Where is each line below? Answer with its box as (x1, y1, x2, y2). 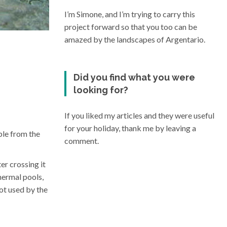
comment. (64, 136, 99, 145)
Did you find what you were (73, 72, 196, 83)
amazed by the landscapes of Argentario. (64, 34, 205, 44)
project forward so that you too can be (64, 22, 197, 31)
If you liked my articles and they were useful (64, 110, 214, 120)
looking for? (73, 85, 129, 95)
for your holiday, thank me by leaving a (64, 123, 196, 133)
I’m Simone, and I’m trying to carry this (64, 9, 195, 19)
